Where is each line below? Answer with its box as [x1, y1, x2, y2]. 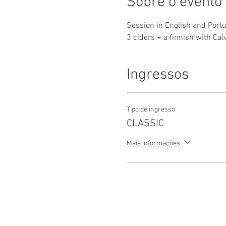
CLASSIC [126, 118, 164, 130]
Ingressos [126, 66, 189, 85]
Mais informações [126, 139, 180, 148]
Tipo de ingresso [126, 105, 175, 115]
